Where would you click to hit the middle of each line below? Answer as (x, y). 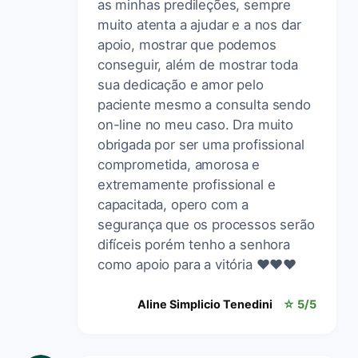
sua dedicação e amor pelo (181, 84)
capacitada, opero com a (173, 204)
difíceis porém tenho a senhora (194, 244)
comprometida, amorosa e (179, 164)
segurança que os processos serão (206, 224)
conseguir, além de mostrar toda (198, 64)
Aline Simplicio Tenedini (205, 304)
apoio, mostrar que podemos (187, 44)
